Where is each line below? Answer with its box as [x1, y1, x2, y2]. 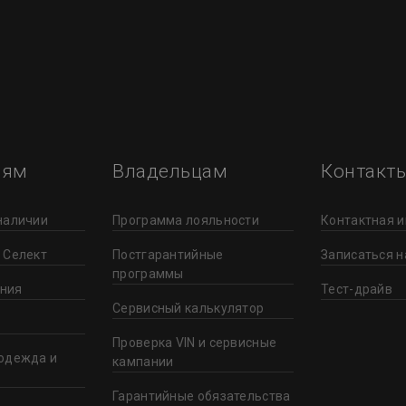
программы [112, 266, 184, 281]
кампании [112, 353, 174, 369]
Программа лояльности [112, 212, 259, 227]
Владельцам [112, 159, 227, 182]
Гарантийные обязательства [112, 388, 291, 403]
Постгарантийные [112, 246, 224, 262]
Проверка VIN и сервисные [112, 334, 277, 350]
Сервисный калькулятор [112, 300, 265, 315]
